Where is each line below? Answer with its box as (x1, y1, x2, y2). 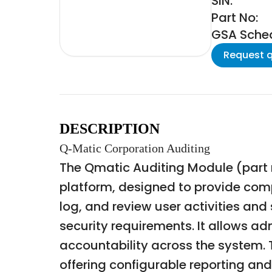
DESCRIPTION (59, 121, 160, 137)
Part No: (211, 9, 258, 26)
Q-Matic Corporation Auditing (59, 141, 210, 155)
